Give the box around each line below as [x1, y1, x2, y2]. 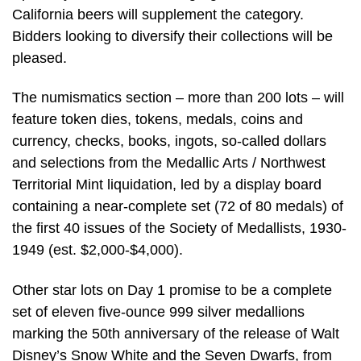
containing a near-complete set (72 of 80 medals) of [12, 198, 343, 215]
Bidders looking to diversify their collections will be [12, 27, 333, 44]
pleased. [12, 49, 67, 66]
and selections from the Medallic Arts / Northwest [12, 155, 326, 172]
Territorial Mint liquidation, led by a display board [12, 176, 322, 193]
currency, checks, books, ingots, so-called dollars [12, 133, 326, 150]
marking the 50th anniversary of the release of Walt [12, 326, 339, 342]
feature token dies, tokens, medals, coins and [12, 111, 303, 128]
